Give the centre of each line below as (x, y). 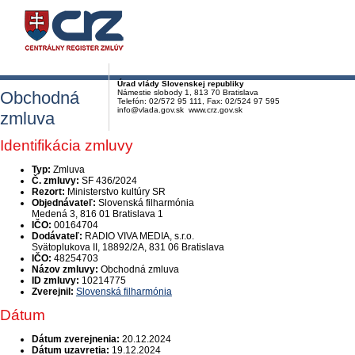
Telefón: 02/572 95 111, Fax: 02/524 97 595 (198, 101)
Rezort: (48, 192)
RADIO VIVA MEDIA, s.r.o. (139, 236)
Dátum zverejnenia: (76, 339)
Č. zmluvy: (55, 181)
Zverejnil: (53, 292)
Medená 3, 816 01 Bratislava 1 (97, 214)
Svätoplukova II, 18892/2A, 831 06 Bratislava (128, 247)
